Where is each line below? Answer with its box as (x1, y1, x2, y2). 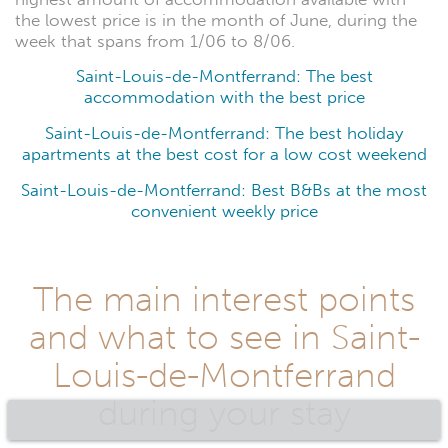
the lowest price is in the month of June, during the (15, 10, 417, 32)
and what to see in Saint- (28, 315, 420, 358)
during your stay (97, 391, 351, 434)
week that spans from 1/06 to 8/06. (15, 31, 295, 53)
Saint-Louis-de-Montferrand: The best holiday (45, 122, 403, 144)
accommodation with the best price (83, 86, 365, 108)
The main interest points (33, 277, 415, 320)
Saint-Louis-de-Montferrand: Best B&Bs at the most (21, 179, 427, 201)
